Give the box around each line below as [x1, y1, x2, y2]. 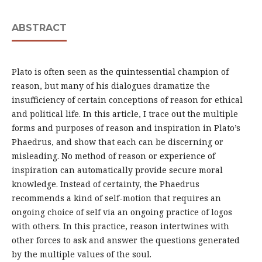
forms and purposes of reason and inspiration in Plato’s [11, 122, 240, 134]
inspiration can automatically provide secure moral [11, 164, 223, 176]
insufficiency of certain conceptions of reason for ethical [11, 94, 243, 106]
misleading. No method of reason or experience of [11, 150, 215, 162]
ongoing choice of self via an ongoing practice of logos [11, 206, 232, 218]
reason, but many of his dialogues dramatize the [11, 80, 210, 92]
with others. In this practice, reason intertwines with [11, 220, 229, 232]
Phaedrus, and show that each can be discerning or [11, 136, 223, 148]
